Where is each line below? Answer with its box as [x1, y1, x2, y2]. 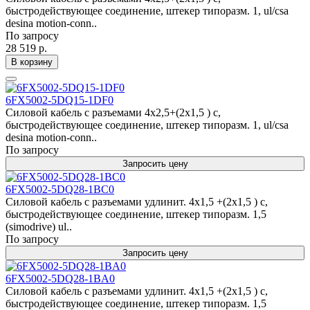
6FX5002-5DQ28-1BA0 [6, 273, 115, 284]
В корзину [11, 57, 53, 67]
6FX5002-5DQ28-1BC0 [6, 183, 114, 195]
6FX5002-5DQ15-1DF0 [6, 94, 113, 106]
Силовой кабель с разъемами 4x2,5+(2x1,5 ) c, [6, 107, 221, 118]
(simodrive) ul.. [6, 221, 72, 232]
